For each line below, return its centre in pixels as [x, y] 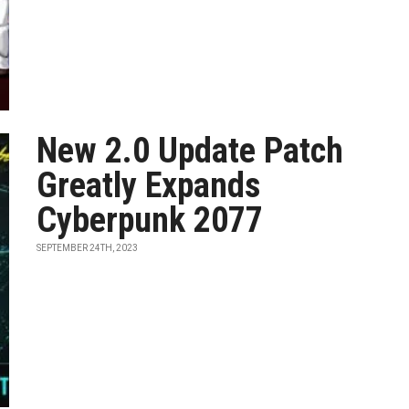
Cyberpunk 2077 [150, 220]
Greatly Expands [149, 185]
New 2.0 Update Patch [190, 151]
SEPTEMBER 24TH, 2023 [88, 248]
